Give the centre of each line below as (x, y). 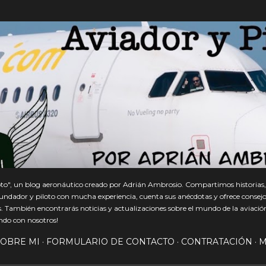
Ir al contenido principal (133, 15)
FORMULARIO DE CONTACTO (110, 241)
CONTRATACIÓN (217, 241)
